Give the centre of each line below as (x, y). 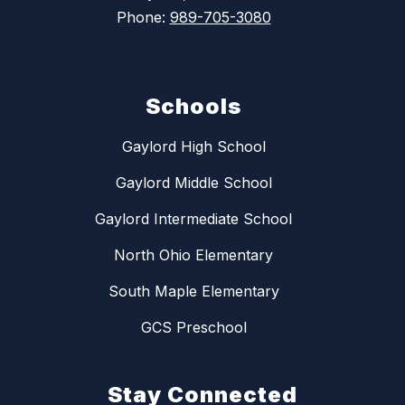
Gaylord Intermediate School (193, 219)
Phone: (143, 18)
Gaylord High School (193, 147)
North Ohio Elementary (193, 255)
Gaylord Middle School (193, 183)
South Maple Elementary (193, 292)
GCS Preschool (193, 328)
